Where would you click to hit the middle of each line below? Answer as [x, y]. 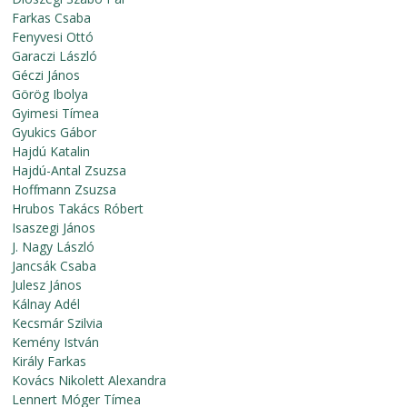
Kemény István [56, 342]
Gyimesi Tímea [56, 113]
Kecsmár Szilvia [58, 323]
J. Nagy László [54, 247]
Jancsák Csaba [55, 266]
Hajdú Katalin [51, 151]
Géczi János [46, 75]
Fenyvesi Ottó [53, 37]
